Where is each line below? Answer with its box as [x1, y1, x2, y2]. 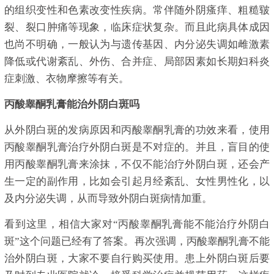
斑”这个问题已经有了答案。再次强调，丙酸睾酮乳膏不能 [4, 235, 270, 248]
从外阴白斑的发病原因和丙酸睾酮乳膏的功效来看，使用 [4, 124, 270, 136]
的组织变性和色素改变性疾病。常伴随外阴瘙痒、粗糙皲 [4, 4, 270, 17]
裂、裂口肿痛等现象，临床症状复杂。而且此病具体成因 [4, 21, 270, 34]
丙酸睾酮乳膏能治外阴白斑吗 [4, 98, 139, 111]
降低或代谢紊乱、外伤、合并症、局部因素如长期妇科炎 [4, 56, 270, 68]
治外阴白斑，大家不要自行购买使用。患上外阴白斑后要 [4, 253, 270, 265]
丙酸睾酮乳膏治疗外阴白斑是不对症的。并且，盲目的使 [4, 141, 270, 154]
